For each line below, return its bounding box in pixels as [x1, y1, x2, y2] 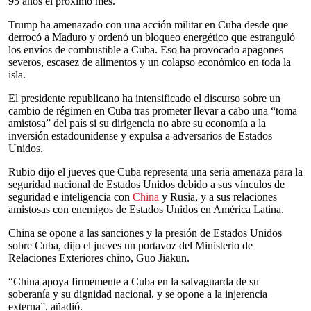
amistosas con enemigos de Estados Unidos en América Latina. [8, 203, 284, 215]
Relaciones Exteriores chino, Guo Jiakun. [8, 252, 190, 264]
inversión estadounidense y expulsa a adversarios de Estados [8, 130, 272, 142]
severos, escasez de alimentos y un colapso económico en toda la [8, 56, 291, 68]
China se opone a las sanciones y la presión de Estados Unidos [8, 227, 282, 239]
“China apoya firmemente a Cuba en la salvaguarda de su [8, 276, 259, 287]
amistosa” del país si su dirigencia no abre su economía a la [8, 117, 266, 129]
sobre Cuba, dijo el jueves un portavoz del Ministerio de [8, 239, 253, 251]
